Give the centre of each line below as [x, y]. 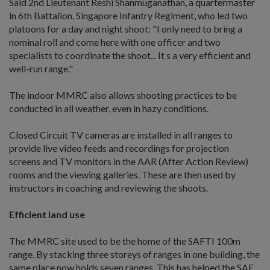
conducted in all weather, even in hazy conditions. [109, 108]
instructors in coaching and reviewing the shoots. [108, 187]
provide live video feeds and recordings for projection [119, 148]
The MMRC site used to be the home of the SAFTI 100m [125, 240]
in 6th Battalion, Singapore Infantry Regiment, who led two [128, 15]
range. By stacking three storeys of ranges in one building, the [134, 254]
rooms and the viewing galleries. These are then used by [122, 174]
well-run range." [41, 68]
